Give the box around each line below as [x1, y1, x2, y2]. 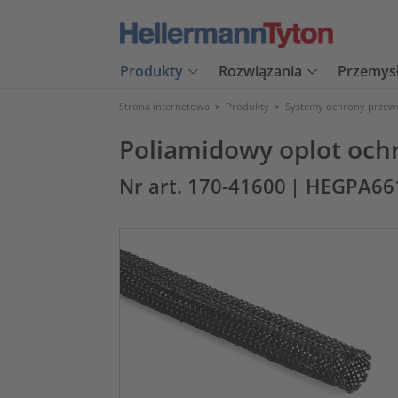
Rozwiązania [219, 61, 302, 82]
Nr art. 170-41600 [119, 173, 286, 199]
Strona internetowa [119, 99, 210, 113]
